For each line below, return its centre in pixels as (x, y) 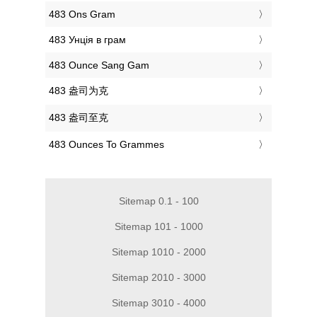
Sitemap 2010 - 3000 (158, 278)
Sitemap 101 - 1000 (158, 227)
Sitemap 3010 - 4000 (158, 303)
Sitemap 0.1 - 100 (158, 201)
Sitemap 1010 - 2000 (158, 252)
